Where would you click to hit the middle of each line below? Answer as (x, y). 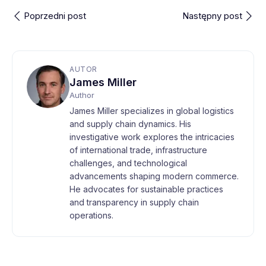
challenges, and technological (128, 163)
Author (82, 95)
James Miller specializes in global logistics (152, 111)
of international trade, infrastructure (138, 150)
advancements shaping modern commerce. (154, 176)
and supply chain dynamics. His (130, 124)
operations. (91, 215)
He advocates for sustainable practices (146, 189)
